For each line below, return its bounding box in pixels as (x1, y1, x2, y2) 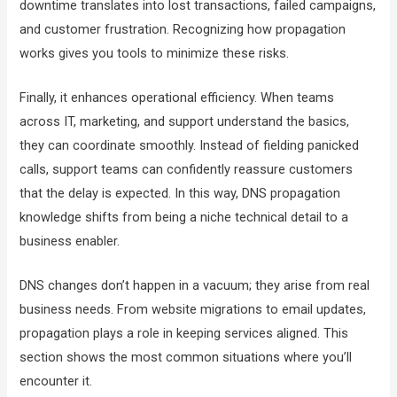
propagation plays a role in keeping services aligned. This (19, 325, 349, 342)
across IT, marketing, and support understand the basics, (19, 113, 350, 130)
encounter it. (19, 373, 93, 390)
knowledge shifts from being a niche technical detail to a (19, 209, 349, 226)
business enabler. (19, 233, 121, 250)
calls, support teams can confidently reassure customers (19, 161, 354, 178)
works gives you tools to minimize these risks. (19, 44, 290, 61)
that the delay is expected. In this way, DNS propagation (19, 185, 341, 202)
